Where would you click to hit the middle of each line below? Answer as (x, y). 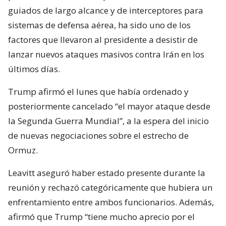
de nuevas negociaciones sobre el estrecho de (98, 135)
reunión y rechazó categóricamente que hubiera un (110, 187)
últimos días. (34, 69)
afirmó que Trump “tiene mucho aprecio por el (101, 217)
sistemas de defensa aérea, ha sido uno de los (99, 25)
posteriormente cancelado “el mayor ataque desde (109, 106)
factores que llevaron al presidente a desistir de (103, 40)
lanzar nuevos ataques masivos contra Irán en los (106, 54)
